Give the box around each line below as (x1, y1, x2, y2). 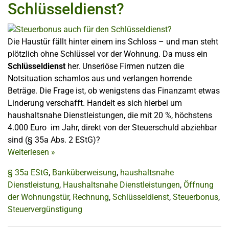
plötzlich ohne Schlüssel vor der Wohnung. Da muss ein (8, 49, 208, 59)
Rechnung (73, 192, 109, 202)
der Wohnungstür (8, 192, 69, 202)
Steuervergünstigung (8, 204, 82, 214)
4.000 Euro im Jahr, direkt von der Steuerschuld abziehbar (8, 122, 217, 132)
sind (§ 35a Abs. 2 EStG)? (8, 134, 100, 145)
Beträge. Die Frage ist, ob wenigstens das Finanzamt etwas (8, 85, 220, 96)
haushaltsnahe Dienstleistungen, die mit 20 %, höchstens (8, 110, 212, 120)
